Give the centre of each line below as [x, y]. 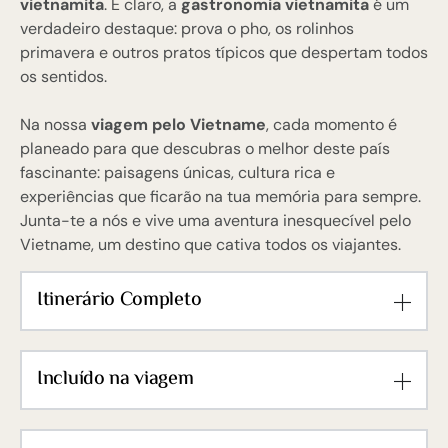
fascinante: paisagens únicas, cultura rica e [177, 172]
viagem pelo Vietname [178, 124]
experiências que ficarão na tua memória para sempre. [220, 196]
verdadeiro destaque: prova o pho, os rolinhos [187, 28]
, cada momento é [331, 124]
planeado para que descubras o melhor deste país [205, 148]
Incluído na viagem [115, 379]
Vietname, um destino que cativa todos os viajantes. [210, 244]
